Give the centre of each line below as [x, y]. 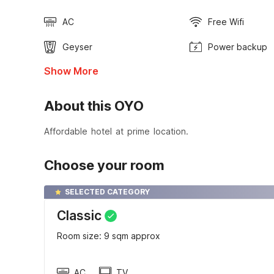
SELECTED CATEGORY [107, 192]
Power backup [237, 47]
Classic [79, 216]
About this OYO [94, 106]
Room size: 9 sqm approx [109, 236]
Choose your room [104, 165]
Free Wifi [226, 22]
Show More [71, 71]
